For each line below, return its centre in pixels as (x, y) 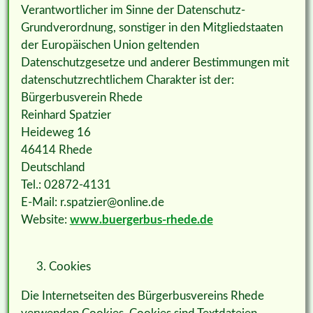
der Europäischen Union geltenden (110, 45)
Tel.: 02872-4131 (66, 185)
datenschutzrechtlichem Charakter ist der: (127, 80)
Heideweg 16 (56, 133)
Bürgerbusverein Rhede (81, 98)
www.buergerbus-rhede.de (141, 220)
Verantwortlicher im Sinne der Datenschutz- (133, 10)
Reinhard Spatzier (66, 115)
